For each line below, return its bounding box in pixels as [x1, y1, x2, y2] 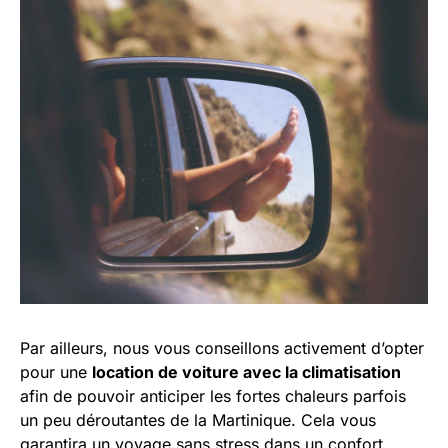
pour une [20, 362, 92, 383]
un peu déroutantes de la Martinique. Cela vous [20, 410, 376, 431]
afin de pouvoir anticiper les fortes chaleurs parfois [20, 386, 406, 407]
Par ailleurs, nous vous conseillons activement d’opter [20, 338, 424, 359]
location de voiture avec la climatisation [92, 362, 401, 383]
